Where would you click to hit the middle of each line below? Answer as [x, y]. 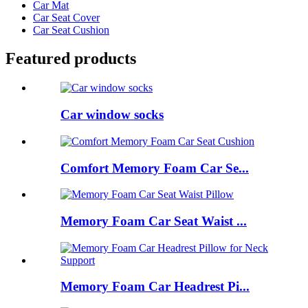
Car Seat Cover [66, 17]
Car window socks [112, 115]
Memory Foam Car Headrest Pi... [155, 287]
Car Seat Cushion [71, 30]
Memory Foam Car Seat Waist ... [154, 221]
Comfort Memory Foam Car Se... [155, 168]
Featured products [71, 59]
